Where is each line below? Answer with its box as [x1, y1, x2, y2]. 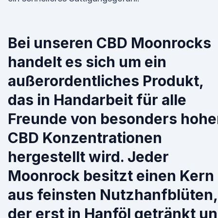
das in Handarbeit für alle [8, 91, 186, 109]
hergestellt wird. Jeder [8, 148, 169, 165]
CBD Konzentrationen [8, 129, 162, 146]
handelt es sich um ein [8, 53, 166, 71]
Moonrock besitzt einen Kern [8, 167, 214, 184]
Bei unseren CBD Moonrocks [8, 34, 211, 52]
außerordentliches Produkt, [8, 72, 203, 90]
